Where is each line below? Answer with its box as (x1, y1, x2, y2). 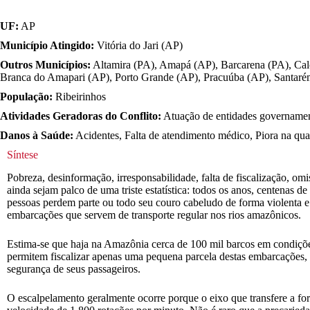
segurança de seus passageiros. (7, 262, 140, 275)
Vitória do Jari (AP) (94, 39, 183, 51)
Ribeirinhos (53, 90, 106, 102)
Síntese (7, 148, 38, 161)
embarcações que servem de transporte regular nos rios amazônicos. (7, 208, 301, 221)
